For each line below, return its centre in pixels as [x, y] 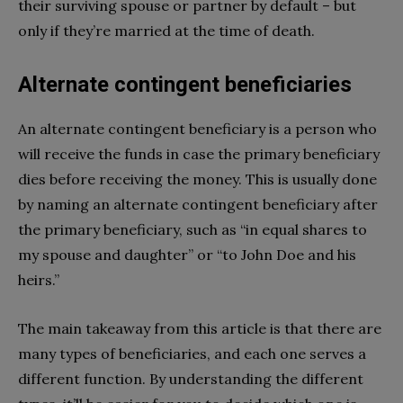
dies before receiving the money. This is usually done [197, 179]
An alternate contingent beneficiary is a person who [197, 128]
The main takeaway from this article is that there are [200, 328]
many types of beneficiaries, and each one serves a [192, 353]
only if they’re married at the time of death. [166, 30]
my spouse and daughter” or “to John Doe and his [187, 254]
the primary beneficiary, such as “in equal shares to [193, 229]
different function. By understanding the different [191, 378]
